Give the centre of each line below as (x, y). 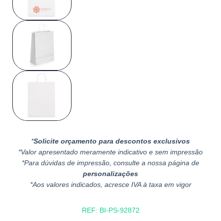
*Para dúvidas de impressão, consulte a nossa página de (110, 163)
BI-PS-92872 (119, 210)
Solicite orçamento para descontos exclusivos (112, 141)
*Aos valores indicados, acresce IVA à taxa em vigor (110, 184)
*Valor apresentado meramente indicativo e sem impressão (110, 152)
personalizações (110, 174)
